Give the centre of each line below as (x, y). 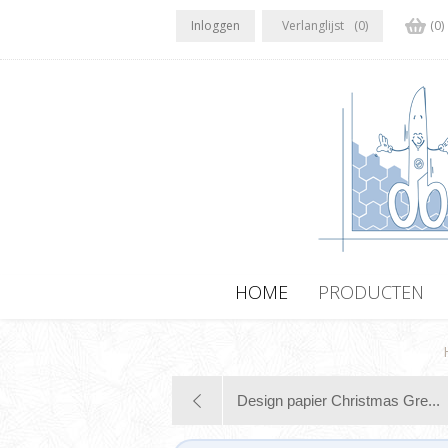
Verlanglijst (312, 25)
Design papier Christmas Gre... (338, 401)
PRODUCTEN (370, 292)
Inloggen (215, 25)
